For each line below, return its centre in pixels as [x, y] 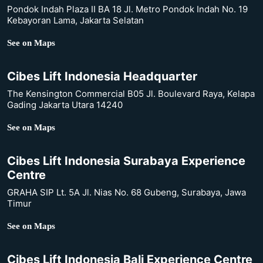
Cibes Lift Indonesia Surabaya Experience [126, 161]
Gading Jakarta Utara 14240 [65, 105]
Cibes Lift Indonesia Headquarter [102, 77]
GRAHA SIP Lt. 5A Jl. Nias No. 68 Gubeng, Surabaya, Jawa [127, 193]
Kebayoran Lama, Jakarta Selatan [75, 21]
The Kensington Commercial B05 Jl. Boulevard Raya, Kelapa [131, 94]
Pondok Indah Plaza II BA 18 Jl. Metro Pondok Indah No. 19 [127, 9]
